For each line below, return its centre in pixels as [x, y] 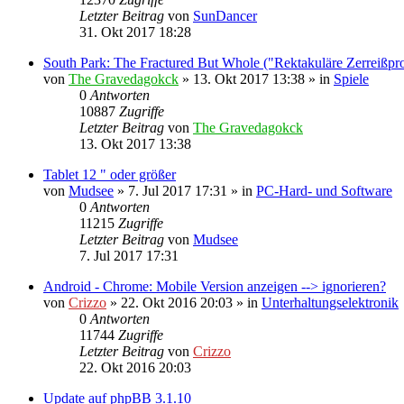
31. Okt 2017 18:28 [135, 32]
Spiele [351, 78]
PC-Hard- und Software [324, 190]
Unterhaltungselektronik [330, 302]
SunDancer [225, 15]
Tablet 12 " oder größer [110, 174]
